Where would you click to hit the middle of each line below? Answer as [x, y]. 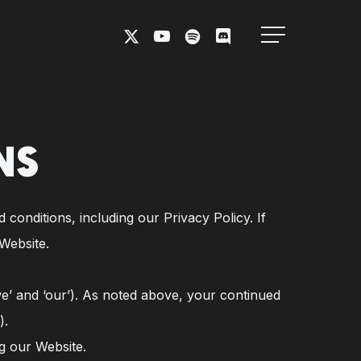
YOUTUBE [173, 33]
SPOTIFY [200, 33]
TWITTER [141, 51]
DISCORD [232, 33]
